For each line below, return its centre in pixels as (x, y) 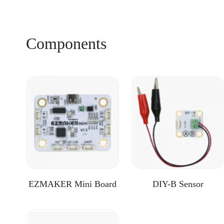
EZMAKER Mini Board (72, 184)
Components (66, 44)
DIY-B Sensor (178, 184)
